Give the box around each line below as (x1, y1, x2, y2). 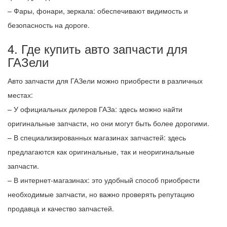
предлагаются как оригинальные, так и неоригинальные (8, 146, 195, 157)
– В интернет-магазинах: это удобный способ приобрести (8, 174, 200, 185)
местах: (8, 89, 33, 100)
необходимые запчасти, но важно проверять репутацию (8, 188, 195, 199)
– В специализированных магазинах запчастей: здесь (8, 132, 186, 142)
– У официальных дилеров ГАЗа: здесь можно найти (8, 103, 182, 114)
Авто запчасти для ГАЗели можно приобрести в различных (8, 75, 203, 86)
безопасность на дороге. (8, 19, 90, 30)
